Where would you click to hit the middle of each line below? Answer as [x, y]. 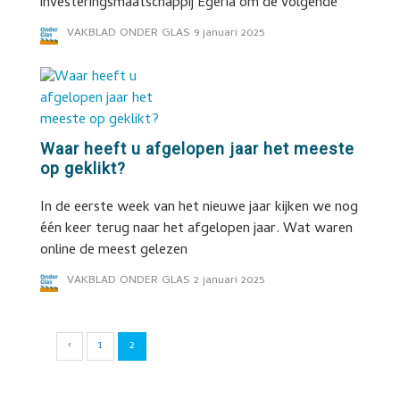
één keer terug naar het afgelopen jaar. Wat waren [196, 229]
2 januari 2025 [229, 281]
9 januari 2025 [229, 33]
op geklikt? [83, 168]
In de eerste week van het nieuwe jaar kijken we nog [199, 208]
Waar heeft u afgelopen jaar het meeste [197, 149]
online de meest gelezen [113, 251]
